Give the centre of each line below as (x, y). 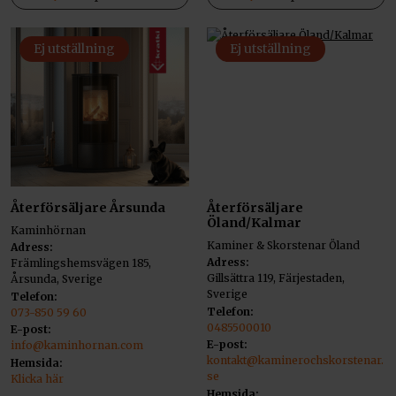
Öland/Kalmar (254, 222)
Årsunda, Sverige (57, 279)
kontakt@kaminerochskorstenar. (295, 361)
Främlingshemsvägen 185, (81, 263)
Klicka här (37, 378)
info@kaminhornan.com (77, 346)
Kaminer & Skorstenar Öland (283, 245)
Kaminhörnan (48, 230)
